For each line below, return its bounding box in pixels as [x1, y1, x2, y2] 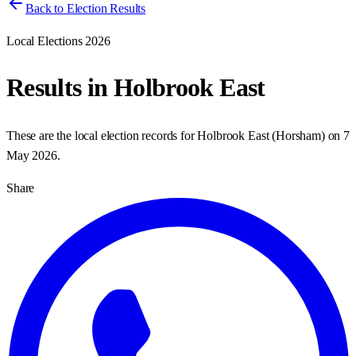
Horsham [276, 128, 321, 142]
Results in [6, 73, 114, 103]
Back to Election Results [25, 2, 146, 15]
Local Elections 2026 [6, 34, 110, 48]
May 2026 [6, 148, 57, 162]
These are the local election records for [6, 128, 198, 142]
